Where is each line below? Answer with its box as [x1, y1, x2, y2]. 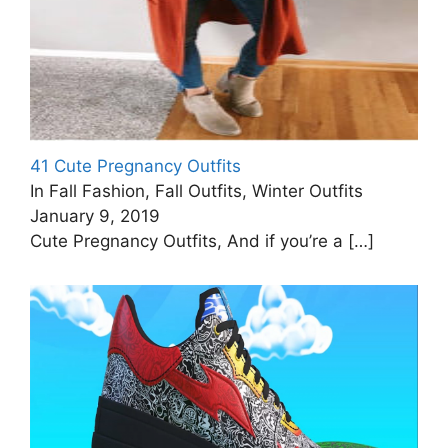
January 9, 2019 [30, 206, 160, 226]
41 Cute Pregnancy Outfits [30, 156, 241, 176]
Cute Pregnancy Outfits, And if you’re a [30, 231, 348, 251]
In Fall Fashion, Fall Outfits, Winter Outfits [30, 181, 363, 201]
